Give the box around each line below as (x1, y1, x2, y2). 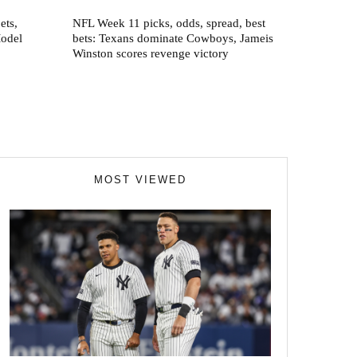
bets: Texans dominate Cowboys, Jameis (73, 31, 273, 45)
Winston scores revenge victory (73, 46, 229, 60)
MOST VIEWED (94, 173, 186, 186)
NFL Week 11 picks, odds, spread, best (73, 16, 265, 29)
